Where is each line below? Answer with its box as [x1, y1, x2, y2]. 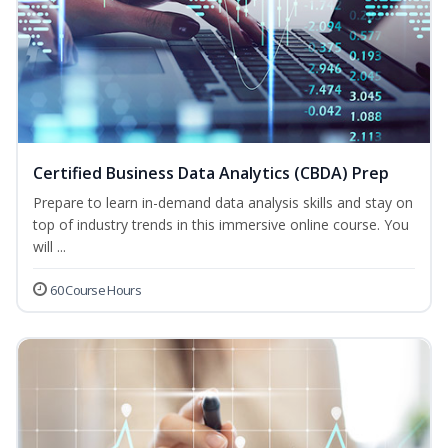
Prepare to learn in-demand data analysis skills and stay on [33, 193, 413, 213]
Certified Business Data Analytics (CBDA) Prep [33, 162, 389, 185]
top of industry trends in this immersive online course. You [33, 215, 409, 235]
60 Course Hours [50, 281, 141, 300]
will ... [33, 237, 66, 257]
